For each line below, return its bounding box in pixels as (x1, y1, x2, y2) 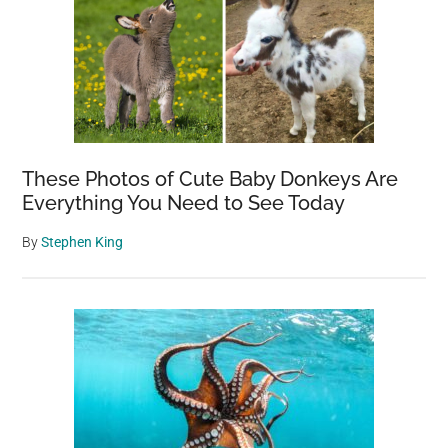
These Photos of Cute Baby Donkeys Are (22, 167, 399, 191)
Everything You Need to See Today (22, 191, 346, 215)
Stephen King (41, 234, 124, 250)
